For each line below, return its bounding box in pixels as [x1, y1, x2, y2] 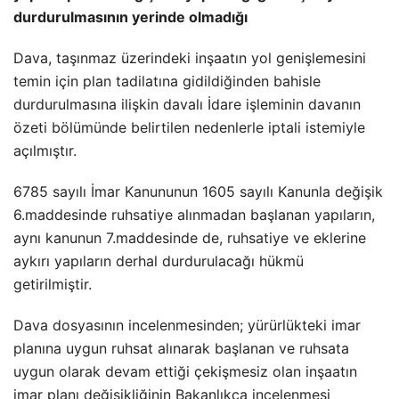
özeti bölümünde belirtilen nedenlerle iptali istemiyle [13, 118, 365, 136]
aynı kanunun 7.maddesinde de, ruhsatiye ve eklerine [13, 229, 366, 247]
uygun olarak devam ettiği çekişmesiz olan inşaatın [13, 362, 357, 380]
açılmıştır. [13, 142, 77, 159]
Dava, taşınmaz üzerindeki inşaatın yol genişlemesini [13, 49, 366, 67]
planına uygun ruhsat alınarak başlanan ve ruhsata [13, 339, 349, 357]
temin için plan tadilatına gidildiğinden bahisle [13, 72, 321, 90]
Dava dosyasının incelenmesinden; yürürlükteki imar [13, 316, 361, 334]
